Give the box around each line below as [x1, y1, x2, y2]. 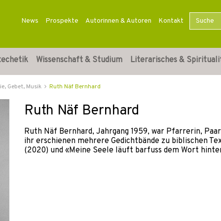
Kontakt [158, 17, 184, 25]
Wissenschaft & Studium [36, 55, 122, 65]
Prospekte [45, 17, 78, 25]
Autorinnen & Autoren [85, 17, 151, 25]
